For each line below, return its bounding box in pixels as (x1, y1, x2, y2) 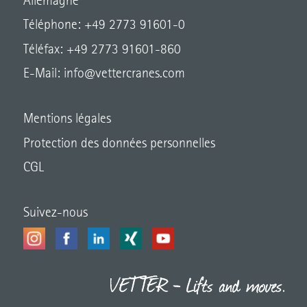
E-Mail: (23, 67, 60, 82)
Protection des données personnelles (23, 136, 215, 151)
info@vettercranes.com (60, 67, 185, 82)
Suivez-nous (23, 206, 88, 221)
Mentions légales (23, 112, 111, 127)
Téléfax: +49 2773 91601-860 (23, 42, 181, 57)
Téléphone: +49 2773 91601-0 (23, 19, 185, 33)
